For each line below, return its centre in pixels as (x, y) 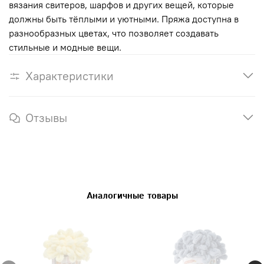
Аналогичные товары (132, 196)
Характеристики (70, 75)
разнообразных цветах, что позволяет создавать (114, 33)
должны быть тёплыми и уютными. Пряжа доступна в (124, 19)
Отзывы (46, 117)
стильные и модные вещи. (65, 47)
